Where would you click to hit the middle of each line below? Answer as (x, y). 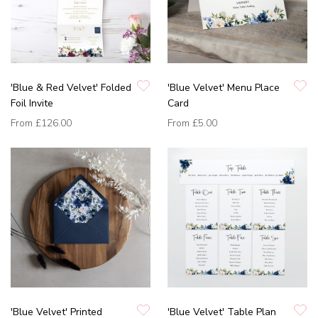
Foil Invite (32, 104)
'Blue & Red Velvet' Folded (71, 88)
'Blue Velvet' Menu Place (224, 88)
